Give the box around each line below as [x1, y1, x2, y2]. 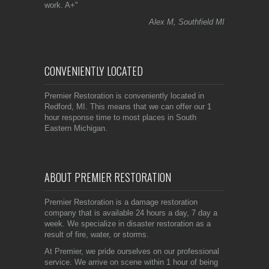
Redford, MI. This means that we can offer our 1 [44, 101, 211, 111]
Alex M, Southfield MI [149, 17, 225, 26]
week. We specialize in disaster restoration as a [44, 219, 211, 228]
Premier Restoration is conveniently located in [44, 91, 204, 100]
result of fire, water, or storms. [44, 229, 149, 239]
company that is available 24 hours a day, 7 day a [44, 208, 217, 217]
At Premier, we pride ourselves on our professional [44, 246, 219, 256]
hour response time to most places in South [44, 112, 196, 122]
